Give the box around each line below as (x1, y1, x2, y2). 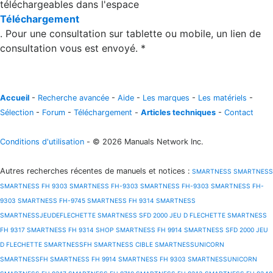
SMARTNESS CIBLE (94, 241, 153, 248)
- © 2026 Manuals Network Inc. (84, 137, 204, 146)
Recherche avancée (38, 93, 109, 102)
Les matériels (198, 93, 247, 102)
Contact (224, 108, 253, 117)
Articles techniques (141, 108, 216, 117)
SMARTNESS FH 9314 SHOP (27, 226, 114, 233)
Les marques (143, 93, 190, 102)
